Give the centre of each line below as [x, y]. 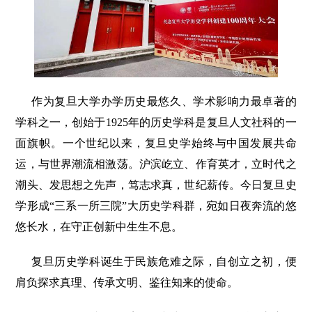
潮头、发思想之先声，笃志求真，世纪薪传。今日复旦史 [156, 185]
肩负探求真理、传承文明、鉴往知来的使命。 [127, 283]
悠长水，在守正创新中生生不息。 [99, 227]
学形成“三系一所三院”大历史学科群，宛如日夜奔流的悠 [156, 206]
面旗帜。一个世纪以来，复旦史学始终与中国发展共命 [156, 143]
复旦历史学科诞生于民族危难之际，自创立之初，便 [164, 262]
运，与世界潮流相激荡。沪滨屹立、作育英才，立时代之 [156, 164]
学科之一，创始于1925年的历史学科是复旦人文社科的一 [156, 123]
